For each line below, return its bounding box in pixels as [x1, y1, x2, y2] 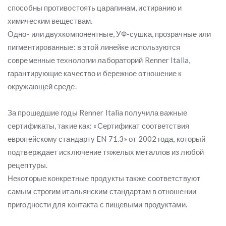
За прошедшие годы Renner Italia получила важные [8, 108, 187, 118]
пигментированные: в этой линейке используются [8, 42, 181, 52]
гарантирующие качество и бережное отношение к [8, 69, 182, 78]
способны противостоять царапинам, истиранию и [8, 3, 182, 13]
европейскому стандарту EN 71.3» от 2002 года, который [8, 134, 206, 144]
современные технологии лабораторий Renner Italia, [8, 55, 190, 65]
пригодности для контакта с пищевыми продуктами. [8, 200, 187, 209]
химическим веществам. [8, 16, 93, 26]
